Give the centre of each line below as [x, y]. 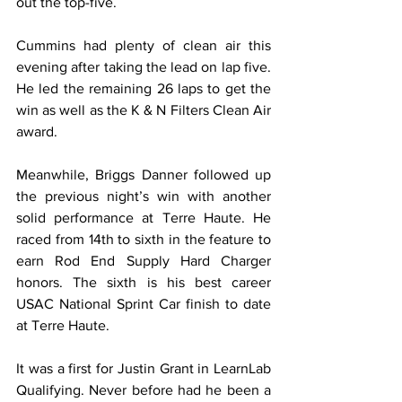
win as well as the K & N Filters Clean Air [144, 109]
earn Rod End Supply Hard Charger [144, 260]
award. [37, 131]
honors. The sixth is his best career [144, 282]
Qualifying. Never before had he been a [144, 389]
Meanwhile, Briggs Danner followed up [144, 174]
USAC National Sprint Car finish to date [144, 303]
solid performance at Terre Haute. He [144, 217]
